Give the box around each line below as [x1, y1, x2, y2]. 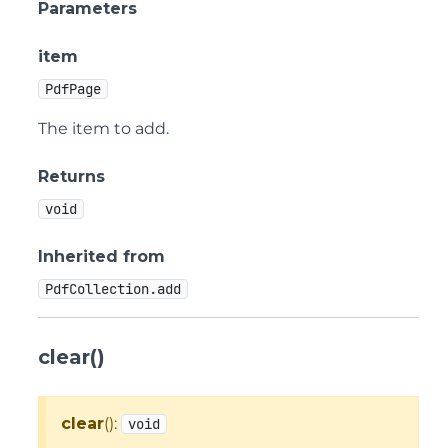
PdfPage [45, 80, 101, 98]
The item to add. [38, 119, 169, 138]
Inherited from [38, 247, 165, 266]
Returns [38, 167, 105, 186]
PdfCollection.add [45, 280, 181, 298]
